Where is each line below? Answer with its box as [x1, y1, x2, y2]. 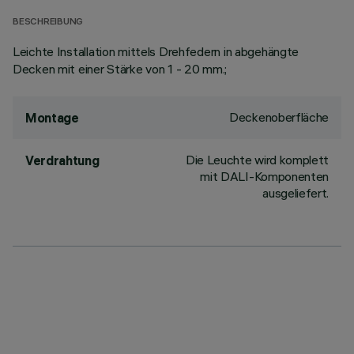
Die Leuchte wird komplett [186, 152, 329, 168]
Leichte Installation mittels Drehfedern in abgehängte [13, 43, 299, 59]
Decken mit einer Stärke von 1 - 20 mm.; [13, 61, 228, 77]
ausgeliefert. [262, 185, 329, 201]
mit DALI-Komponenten [200, 168, 329, 184]
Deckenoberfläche [229, 109, 329, 125]
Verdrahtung [25, 153, 100, 168]
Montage [25, 110, 79, 126]
